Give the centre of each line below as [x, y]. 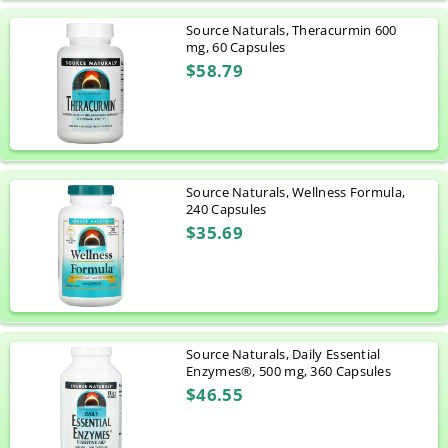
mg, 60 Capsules [236, 47]
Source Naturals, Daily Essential [283, 354]
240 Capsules [226, 209]
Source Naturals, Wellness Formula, [296, 192]
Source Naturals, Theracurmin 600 [291, 30]
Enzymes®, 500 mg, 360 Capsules [288, 371]
